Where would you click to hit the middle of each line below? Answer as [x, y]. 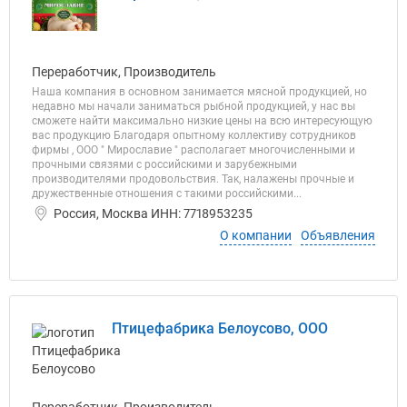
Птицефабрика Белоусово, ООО [220, 328]
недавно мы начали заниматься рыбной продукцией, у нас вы [194, 106]
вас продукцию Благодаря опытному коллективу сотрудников [194, 135]
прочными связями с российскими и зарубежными [164, 164]
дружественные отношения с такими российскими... [167, 194]
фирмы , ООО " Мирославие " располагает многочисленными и [194, 150]
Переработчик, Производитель [124, 72]
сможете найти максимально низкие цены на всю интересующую [202, 121]
